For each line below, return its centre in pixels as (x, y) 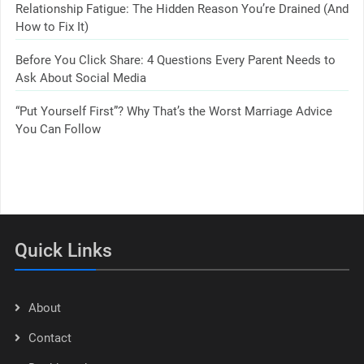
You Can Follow (58, 130)
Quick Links (63, 251)
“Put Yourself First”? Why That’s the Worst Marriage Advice (173, 112)
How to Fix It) (52, 27)
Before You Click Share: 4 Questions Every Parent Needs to (175, 61)
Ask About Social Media (80, 78)
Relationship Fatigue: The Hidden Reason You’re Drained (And (182, 9)
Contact (50, 338)
